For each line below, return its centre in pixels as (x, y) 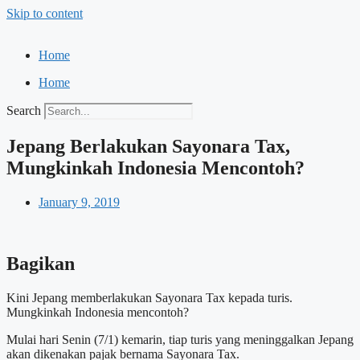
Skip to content (45, 13)
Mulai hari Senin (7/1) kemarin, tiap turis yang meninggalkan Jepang (180, 339)
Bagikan (41, 263)
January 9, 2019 (79, 202)
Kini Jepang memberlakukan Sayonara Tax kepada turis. (149, 297)
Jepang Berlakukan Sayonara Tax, (148, 146)
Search (24, 110)
